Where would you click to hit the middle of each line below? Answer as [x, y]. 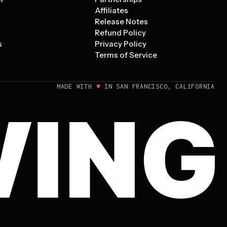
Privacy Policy [121, 44]
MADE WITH [76, 86]
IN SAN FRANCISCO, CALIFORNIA [158, 86]
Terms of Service [126, 55]
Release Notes [122, 22]
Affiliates [112, 10]
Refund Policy [121, 33]
